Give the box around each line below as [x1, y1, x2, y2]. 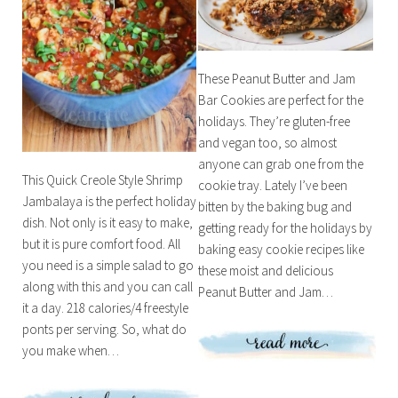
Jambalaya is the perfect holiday [21, 192, 196, 210]
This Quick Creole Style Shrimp [21, 171, 183, 188]
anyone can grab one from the [198, 155, 364, 172]
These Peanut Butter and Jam [198, 69, 356, 87]
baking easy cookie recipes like [198, 240, 365, 258]
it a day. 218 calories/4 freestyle [21, 298, 188, 316]
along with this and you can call [21, 277, 193, 295]
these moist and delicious [198, 261, 334, 279]
